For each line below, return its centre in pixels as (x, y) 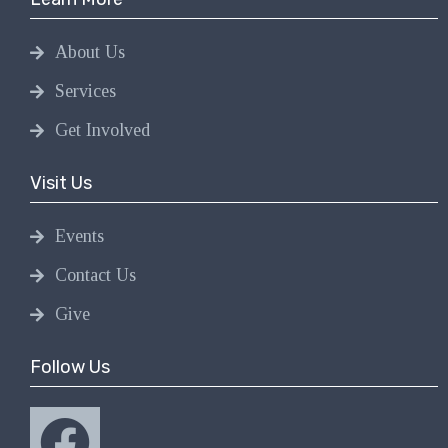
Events (79, 236)
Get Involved (102, 130)
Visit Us (61, 183)
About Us (90, 52)
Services (85, 91)
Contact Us (95, 275)
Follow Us (70, 367)
